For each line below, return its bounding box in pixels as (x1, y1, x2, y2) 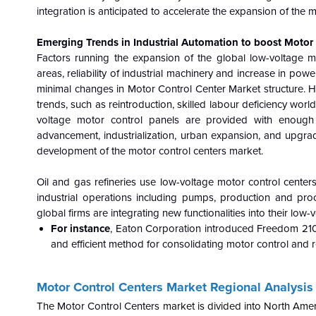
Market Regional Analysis (166, 279, 313, 295)
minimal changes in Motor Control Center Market (37, 83, 260, 95)
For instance (50, 222, 111, 235)
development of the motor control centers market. (37, 145, 263, 157)
